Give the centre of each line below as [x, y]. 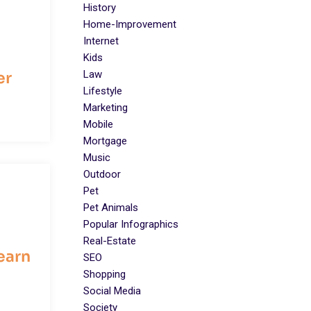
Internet [101, 41]
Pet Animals [111, 207]
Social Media [112, 291]
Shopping [104, 274]
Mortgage [105, 141]
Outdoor [102, 174]
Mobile [98, 124]
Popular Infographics [131, 224]
